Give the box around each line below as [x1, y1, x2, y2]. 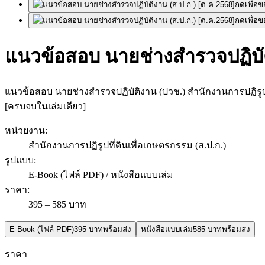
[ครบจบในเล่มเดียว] [5, 101, 86, 111]
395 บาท [74, 224, 103, 234]
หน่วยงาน [5, 125, 45, 135]
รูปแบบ [5, 154, 34, 165]
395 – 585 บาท [28, 199, 86, 209]
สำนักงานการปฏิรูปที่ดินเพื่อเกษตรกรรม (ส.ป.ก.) [28, 140, 226, 150]
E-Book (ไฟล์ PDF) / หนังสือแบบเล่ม [28, 169, 173, 180]
